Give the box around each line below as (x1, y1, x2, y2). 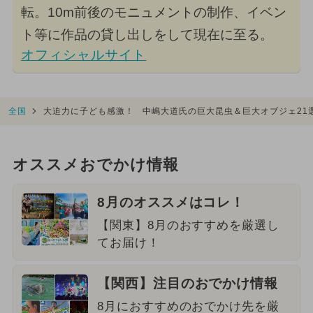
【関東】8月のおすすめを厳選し (96, 218, 280, 232)
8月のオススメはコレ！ (96, 194, 245, 210)
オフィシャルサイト (20, 47, 147, 62)
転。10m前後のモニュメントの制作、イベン (20, 4, 286, 20)
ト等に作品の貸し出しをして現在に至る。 (20, 27, 273, 42)
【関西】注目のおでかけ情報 (96, 275, 279, 291)
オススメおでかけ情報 (12, 156, 179, 174)
